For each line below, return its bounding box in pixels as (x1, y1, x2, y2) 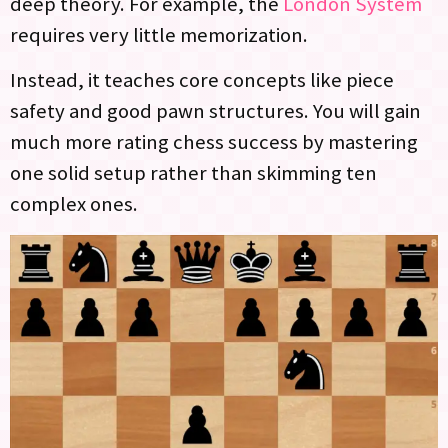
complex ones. (10, 191, 138, 218)
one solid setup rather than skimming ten (10, 160, 377, 187)
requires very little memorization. (10, 21, 308, 48)
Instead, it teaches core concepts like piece (10, 67, 394, 94)
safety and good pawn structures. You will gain (10, 98, 421, 125)
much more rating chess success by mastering (10, 129, 418, 156)
